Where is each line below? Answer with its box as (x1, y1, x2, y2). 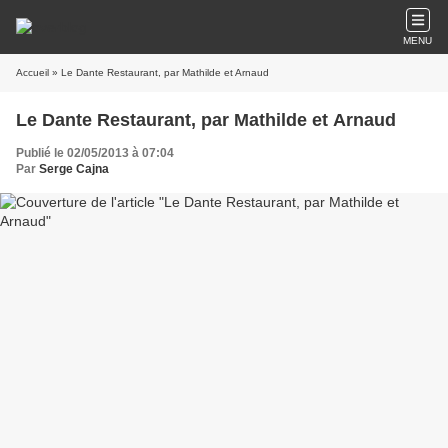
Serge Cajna (39, 162, 109, 176)
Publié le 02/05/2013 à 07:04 (16, 146, 174, 160)
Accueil (16, 67, 49, 78)
